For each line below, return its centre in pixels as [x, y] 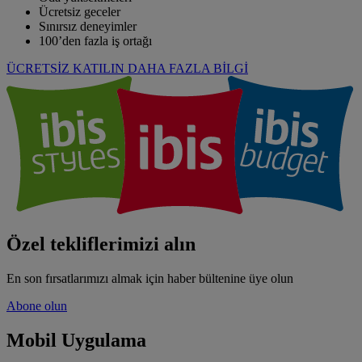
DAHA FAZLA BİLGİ [188, 69]
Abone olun [37, 306]
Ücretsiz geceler [80, 12]
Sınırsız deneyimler [88, 27]
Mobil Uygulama [76, 341]
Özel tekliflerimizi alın [101, 244]
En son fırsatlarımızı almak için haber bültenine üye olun [150, 279]
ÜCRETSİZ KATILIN [65, 69]
